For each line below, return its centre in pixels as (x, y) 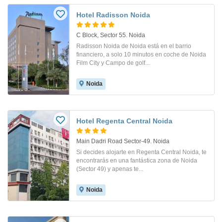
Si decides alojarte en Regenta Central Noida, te (141, 152)
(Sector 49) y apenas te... (110, 169)
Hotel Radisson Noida (113, 15)
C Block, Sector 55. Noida (111, 35)
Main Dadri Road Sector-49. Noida (123, 141)
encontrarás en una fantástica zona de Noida (137, 161)
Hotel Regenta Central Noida (124, 121)
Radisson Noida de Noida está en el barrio (134, 46)
